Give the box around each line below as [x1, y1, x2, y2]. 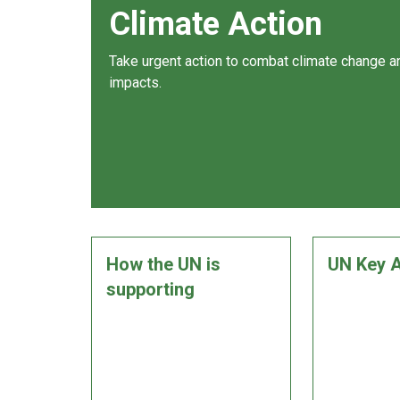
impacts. [109, 74, 162, 91]
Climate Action [109, 5, 322, 43]
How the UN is [106, 254, 221, 275]
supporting [106, 279, 195, 300]
